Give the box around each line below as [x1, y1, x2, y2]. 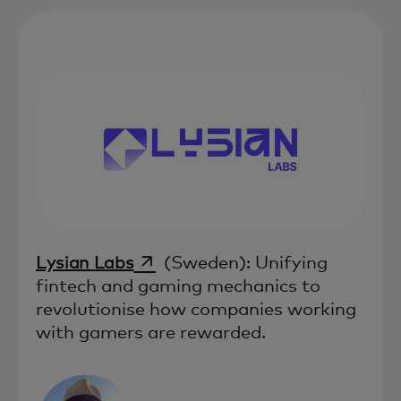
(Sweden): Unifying [158, 253, 328, 272]
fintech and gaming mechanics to [36, 277, 320, 295]
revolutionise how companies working [36, 300, 356, 319]
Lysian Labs [36, 253, 134, 272]
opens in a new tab [132, 252, 288, 270]
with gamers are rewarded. [36, 323, 266, 342]
